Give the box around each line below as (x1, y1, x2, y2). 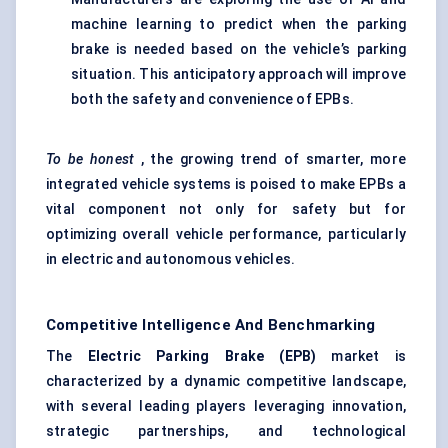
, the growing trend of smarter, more (134, 151, 406, 168)
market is (316, 348, 406, 365)
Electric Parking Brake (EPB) (87, 348, 317, 365)
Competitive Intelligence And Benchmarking (46, 316, 376, 335)
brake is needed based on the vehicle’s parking (71, 41, 406, 58)
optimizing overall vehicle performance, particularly (46, 226, 406, 243)
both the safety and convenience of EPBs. (71, 91, 354, 108)
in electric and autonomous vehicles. (46, 251, 296, 268)
